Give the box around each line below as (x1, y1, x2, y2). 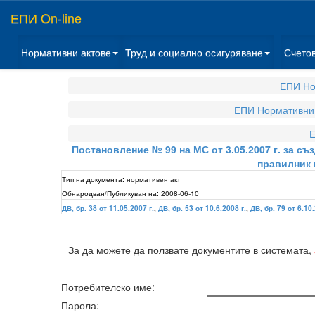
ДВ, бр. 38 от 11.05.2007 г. (62, 203, 154, 213)
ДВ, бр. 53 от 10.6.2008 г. (158, 203, 246, 213)
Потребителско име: (61, 280, 155, 294)
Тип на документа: (62, 174, 124, 184)
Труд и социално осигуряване (125, 45, 263, 59)
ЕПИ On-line (11, 8, 82, 27)
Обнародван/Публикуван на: (62, 188, 159, 198)
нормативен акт (127, 174, 181, 184)
